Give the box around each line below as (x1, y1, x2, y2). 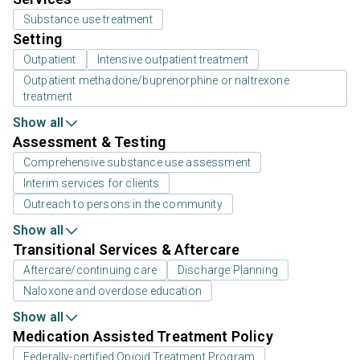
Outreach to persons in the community (23, 197, 223, 211)
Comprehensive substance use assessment (23, 155, 252, 169)
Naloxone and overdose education (23, 284, 202, 297)
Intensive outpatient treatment (96, 52, 249, 66)
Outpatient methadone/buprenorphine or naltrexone (23, 73, 289, 87)
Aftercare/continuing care (23, 263, 157, 276)
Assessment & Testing (13, 133, 166, 150)
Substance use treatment (23, 12, 153, 26)
